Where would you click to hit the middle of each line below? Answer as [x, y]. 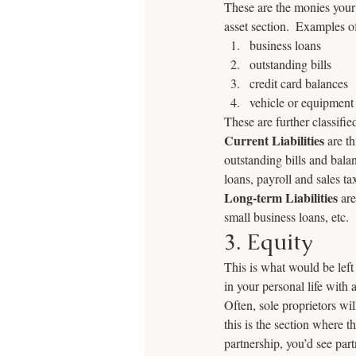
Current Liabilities [274, 140]
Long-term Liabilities [281, 197]
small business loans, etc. [286, 217]
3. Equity [268, 242]
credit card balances [299, 83]
